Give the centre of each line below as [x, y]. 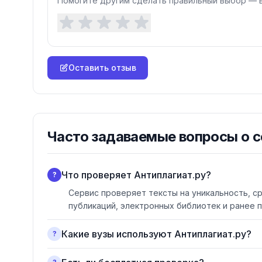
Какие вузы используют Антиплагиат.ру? [156, 234]
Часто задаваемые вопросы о [150, 137]
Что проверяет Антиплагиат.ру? [136, 175]
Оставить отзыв [102, 68]
